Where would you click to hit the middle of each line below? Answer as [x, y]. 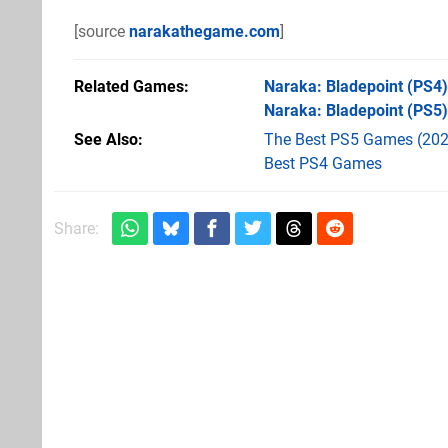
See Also [106, 140]
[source [101, 32]
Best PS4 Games [323, 164]
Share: [76, 228]
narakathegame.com [204, 32]
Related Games [129, 87]
